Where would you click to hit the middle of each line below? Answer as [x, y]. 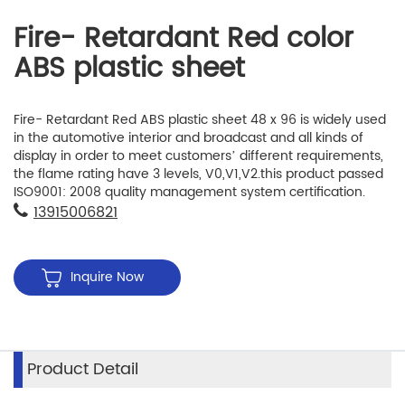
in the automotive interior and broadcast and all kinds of [188, 137]
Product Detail [83, 369]
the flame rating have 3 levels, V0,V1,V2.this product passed [198, 174]
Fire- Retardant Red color [184, 39]
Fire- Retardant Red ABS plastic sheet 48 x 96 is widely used [200, 119]
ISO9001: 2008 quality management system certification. [189, 192]
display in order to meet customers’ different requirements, [198, 155]
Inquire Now [107, 277]
